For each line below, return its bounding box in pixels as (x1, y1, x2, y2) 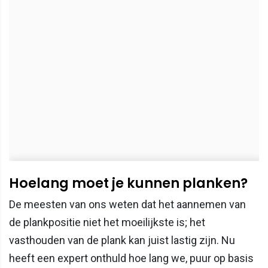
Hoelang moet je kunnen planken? (9, 173, 248, 193)
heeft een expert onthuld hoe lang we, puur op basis (9, 251, 254, 264)
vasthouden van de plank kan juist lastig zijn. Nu (9, 233, 235, 246)
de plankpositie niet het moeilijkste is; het (9, 215, 205, 229)
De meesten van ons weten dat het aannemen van (9, 197, 246, 211)
